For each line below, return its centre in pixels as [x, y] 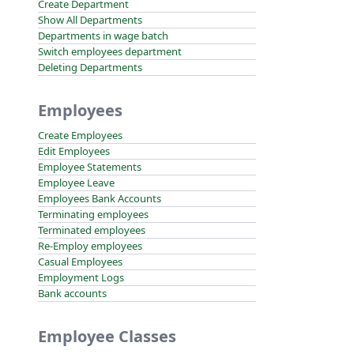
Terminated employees [92, 230]
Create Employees [80, 135]
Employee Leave [76, 183]
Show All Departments [90, 20]
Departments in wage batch [103, 36]
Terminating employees [93, 214]
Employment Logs [81, 277]
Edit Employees [74, 151]
